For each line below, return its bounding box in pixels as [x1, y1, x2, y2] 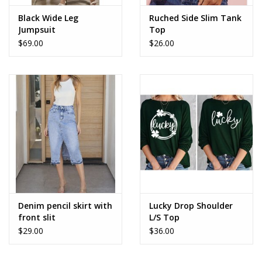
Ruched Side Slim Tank [149, 12, 242, 23]
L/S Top [149, 211, 180, 223]
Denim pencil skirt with [18, 199, 112, 211]
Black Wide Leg [18, 12, 78, 23]
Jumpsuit [18, 23, 56, 35]
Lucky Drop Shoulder [149, 199, 233, 211]
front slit [18, 211, 56, 223]
